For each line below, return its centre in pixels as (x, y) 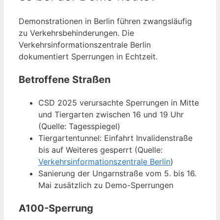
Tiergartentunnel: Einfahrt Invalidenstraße (115, 138)
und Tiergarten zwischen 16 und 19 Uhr (111, 115)
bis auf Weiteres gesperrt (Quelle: (100, 150)
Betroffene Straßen (65, 80)
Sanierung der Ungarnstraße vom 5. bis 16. (117, 174)
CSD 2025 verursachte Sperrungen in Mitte (119, 103)
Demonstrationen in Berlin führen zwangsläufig (105, 21)
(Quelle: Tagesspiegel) (79, 126)
